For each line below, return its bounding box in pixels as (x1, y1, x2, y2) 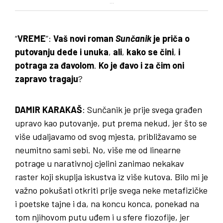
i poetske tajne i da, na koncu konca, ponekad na (15, 198, 199, 210)
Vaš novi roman (53, 33, 113, 44)
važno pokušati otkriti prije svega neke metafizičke (15, 185, 208, 196)
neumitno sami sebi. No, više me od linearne (15, 144, 181, 156)
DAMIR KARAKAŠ (15, 104, 82, 115)
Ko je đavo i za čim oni (99, 60, 184, 71)
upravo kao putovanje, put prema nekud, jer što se (15, 117, 207, 129)
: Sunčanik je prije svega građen (82, 104, 202, 115)
